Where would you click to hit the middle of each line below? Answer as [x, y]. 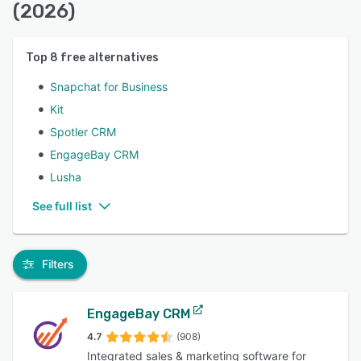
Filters [58, 264]
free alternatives [108, 58]
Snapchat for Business [109, 87]
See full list [62, 206]
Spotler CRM [83, 132]
